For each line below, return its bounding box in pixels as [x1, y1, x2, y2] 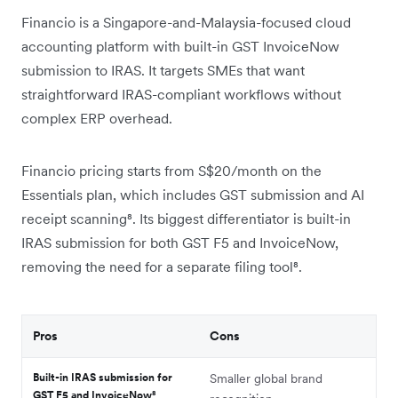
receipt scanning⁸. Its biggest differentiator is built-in [21, 209, 351, 227]
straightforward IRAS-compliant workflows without [21, 84, 341, 103]
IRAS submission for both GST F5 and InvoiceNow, [21, 233, 338, 251]
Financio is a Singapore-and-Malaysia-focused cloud [21, 12, 351, 31]
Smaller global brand [210, 370, 322, 386]
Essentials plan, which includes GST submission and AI [21, 185, 364, 203]
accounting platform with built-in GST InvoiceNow [21, 36, 339, 55]
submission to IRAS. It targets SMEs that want [21, 60, 305, 79]
